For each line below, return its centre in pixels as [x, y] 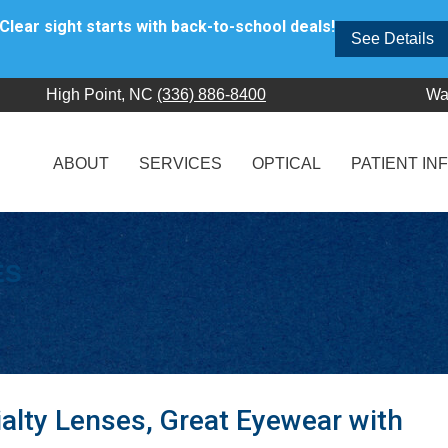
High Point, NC [101, 94]
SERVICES [180, 164]
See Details [392, 38]
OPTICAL [286, 164]
